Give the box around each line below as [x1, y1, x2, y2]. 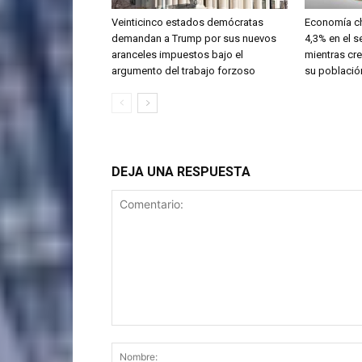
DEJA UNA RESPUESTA [112, 164, 250, 180]
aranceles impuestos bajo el [112, 48, 243, 61]
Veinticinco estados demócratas [112, 16, 263, 29]
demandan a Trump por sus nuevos [112, 32, 276, 45]
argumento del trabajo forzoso [112, 65, 255, 78]
